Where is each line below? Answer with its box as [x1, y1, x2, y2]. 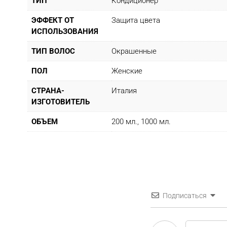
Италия [111, 86, 137, 96]
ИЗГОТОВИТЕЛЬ [31, 97, 90, 107]
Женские [111, 66, 142, 76]
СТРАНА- [31, 86, 64, 96]
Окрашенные [111, 47, 157, 56]
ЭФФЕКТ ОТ [31, 16, 74, 25]
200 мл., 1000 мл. [111, 117, 171, 127]
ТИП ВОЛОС [31, 47, 75, 56]
